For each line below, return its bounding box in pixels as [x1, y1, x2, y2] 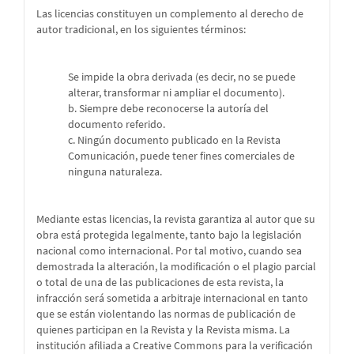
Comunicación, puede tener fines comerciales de [68, 149, 295, 164]
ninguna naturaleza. [68, 164, 162, 179]
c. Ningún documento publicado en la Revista [68, 133, 281, 148]
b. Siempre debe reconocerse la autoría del [68, 101, 269, 116]
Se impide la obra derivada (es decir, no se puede [68, 70, 296, 85]
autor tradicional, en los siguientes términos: [36, 22, 246, 37]
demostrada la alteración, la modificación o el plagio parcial [36, 259, 316, 274]
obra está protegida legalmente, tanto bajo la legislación [36, 228, 302, 243]
